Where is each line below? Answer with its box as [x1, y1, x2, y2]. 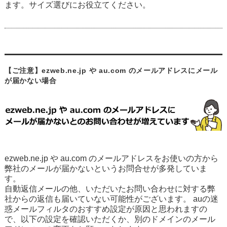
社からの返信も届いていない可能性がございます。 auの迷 [4, 195, 218, 204]
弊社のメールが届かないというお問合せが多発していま [4, 164, 207, 173]
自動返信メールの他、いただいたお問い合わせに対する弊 [4, 184, 215, 194]
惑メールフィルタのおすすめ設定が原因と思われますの [4, 205, 207, 214]
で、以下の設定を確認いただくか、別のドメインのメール [4, 215, 215, 224]
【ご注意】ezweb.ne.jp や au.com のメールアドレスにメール [4, 66, 218, 74]
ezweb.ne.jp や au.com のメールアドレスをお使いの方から [4, 154, 218, 163]
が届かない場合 [4, 77, 57, 85]
